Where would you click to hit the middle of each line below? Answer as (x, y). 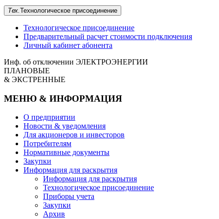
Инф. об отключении (40, 62)
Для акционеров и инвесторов (74, 135)
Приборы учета (69, 197)
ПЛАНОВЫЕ (27, 71)
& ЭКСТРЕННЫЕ (35, 79)
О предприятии (49, 117)
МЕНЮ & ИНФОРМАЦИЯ (63, 98)
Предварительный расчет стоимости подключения (108, 36)
